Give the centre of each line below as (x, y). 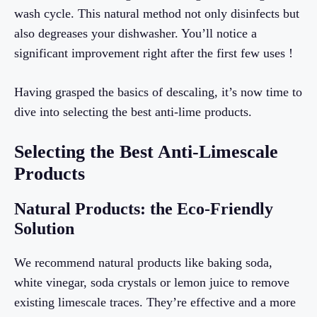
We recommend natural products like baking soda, (143, 262)
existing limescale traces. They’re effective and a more (155, 302)
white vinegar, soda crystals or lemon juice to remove (152, 282)
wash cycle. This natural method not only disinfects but (157, 13)
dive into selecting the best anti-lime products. (133, 111)
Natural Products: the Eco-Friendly (144, 208)
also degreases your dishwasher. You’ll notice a (136, 33)
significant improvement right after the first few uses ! (154, 53)
